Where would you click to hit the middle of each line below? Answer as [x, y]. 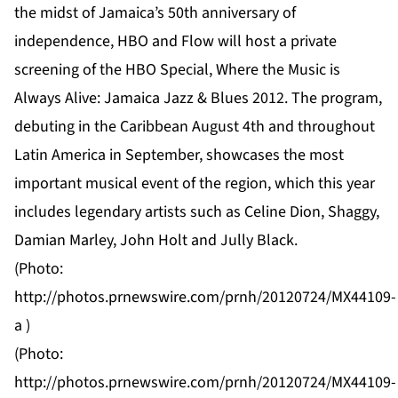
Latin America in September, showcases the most [179, 155]
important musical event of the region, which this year [195, 183]
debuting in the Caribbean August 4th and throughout [195, 126]
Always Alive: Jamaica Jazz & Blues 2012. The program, [198, 98]
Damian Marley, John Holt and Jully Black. [156, 240]
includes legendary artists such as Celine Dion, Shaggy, [197, 211]
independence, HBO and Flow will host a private [175, 41]
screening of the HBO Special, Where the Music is [177, 69]
